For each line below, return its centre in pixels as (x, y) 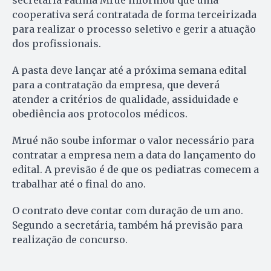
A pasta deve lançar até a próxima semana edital (129, 70)
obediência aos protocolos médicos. (100, 114)
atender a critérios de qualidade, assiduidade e (125, 100)
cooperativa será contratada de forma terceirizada (134, 15)
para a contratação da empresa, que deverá (116, 85)
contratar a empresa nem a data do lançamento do (134, 155)
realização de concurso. (70, 240)
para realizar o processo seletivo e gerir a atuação (134, 29)
